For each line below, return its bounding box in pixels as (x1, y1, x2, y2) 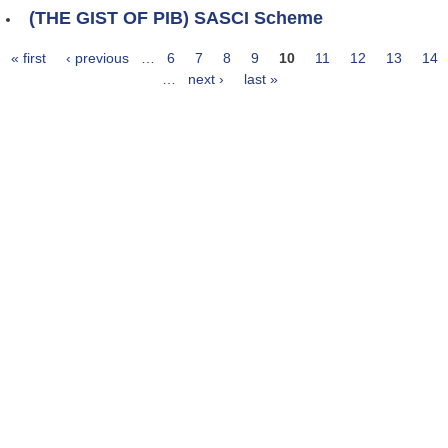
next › (188, 71, 224, 88)
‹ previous (65, 50, 129, 67)
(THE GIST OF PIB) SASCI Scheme (29, 7, 323, 28)
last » (244, 71, 278, 88)
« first (10, 50, 46, 67)
